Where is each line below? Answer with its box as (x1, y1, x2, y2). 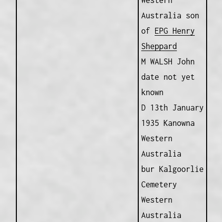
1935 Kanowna (141, 118, 195, 128)
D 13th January (141, 103, 204, 112)
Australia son (141, 11, 199, 20)
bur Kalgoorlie (141, 165, 204, 174)
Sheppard (141, 42, 177, 51)
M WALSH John (141, 57, 195, 66)
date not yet (141, 72, 195, 82)
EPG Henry (154, 26, 195, 36)
